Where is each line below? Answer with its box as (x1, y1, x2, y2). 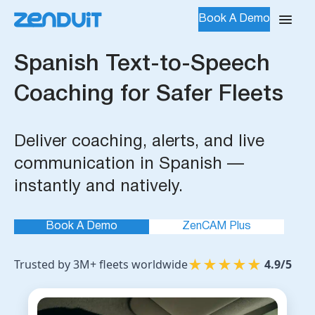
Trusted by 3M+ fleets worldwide (14, 257, 188, 272)
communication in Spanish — (14, 157, 244, 172)
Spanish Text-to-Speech (14, 54, 270, 75)
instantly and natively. (14, 179, 183, 195)
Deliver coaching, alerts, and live (14, 134, 264, 150)
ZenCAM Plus (182, 221, 251, 231)
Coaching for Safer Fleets (14, 84, 283, 105)
